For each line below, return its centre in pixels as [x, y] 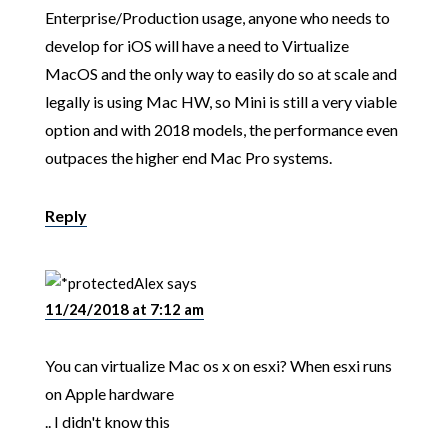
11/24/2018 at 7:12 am [124, 308]
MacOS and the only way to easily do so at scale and [220, 73]
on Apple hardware [109, 393]
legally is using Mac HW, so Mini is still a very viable [220, 101]
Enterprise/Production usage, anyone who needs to [217, 17]
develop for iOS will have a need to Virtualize [196, 45]
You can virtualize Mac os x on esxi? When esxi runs [218, 365]
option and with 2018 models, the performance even [221, 129]
